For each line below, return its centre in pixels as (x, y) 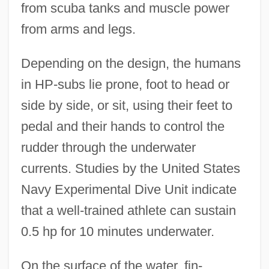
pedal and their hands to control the (122, 126)
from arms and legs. (78, 29)
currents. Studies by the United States (130, 168)
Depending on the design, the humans (131, 63)
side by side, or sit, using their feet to (126, 105)
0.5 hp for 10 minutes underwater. (117, 231)
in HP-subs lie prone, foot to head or (125, 84)
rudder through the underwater (108, 147)
